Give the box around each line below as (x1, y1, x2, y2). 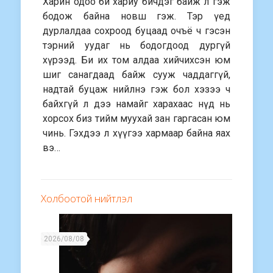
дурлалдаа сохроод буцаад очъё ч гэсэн (43, 25, 230, 37)
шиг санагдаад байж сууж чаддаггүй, (43, 69, 230, 80)
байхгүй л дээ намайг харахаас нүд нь (43, 98, 230, 110)
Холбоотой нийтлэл (41, 191, 132, 205)
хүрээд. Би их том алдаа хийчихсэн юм (43, 54, 230, 66)
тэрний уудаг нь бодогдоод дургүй (43, 40, 230, 51)
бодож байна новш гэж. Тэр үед (43, 10, 230, 22)
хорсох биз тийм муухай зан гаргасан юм (43, 113, 230, 124)
